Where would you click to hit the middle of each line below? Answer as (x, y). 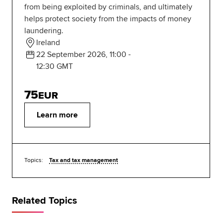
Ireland (48, 43)
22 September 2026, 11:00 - (83, 55)
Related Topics (45, 201)
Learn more (57, 115)
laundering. (44, 31)
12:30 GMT (55, 67)
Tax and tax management (83, 161)
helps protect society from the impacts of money (108, 19)
